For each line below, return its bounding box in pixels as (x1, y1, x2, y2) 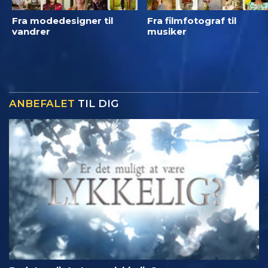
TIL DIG (75, 97, 118, 109)
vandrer (12, 25, 50, 37)
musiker (147, 25, 187, 37)
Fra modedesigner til (12, 14, 113, 26)
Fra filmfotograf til (147, 14, 236, 26)
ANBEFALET (9, 97, 75, 109)
